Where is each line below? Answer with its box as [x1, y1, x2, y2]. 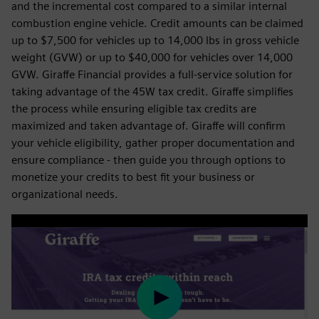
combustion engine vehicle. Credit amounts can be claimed [11, 16, 303, 30]
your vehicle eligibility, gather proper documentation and [11, 136, 295, 150]
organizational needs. [11, 187, 118, 201]
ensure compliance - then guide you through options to [11, 153, 286, 167]
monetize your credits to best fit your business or [11, 170, 255, 184]
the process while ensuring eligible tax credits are [11, 102, 256, 115]
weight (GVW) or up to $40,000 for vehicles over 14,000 [11, 51, 293, 64]
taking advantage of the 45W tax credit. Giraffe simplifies [11, 85, 293, 98]
